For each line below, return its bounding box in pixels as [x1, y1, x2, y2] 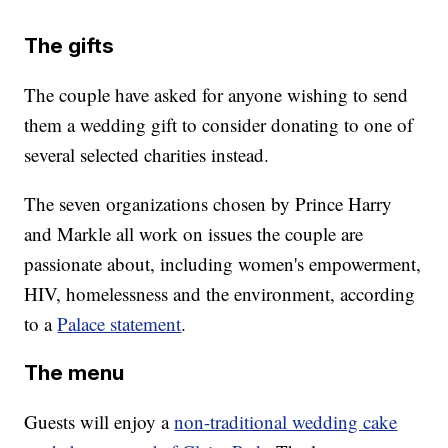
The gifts [24, 33, 115, 59]
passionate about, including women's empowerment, [24, 251, 422, 277]
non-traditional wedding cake [174, 409, 398, 435]
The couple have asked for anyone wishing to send [24, 82, 409, 108]
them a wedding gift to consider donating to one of [24, 112, 414, 138]
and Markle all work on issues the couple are [24, 221, 364, 247]
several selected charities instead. [24, 142, 270, 168]
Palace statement [57, 311, 182, 337]
